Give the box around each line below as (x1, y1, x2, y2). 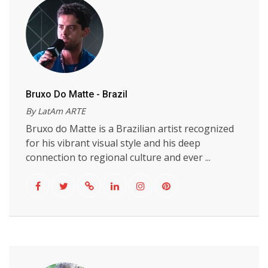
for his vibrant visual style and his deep (26, 136, 200, 150)
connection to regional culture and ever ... (26, 151, 211, 164)
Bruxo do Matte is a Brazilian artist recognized (26, 122, 234, 135)
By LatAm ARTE (26, 105, 86, 117)
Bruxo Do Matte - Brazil (26, 89, 127, 100)
